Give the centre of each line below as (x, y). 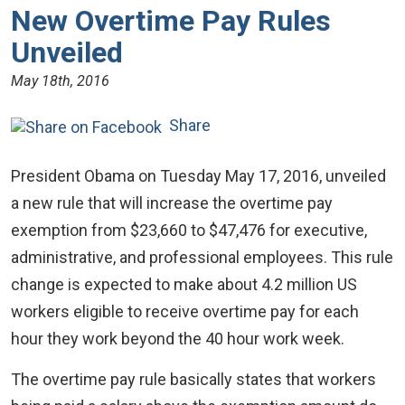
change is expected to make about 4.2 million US (184, 284)
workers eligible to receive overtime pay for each (185, 311)
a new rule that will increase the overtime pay (172, 203)
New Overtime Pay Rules (171, 21)
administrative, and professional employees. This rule (202, 257)
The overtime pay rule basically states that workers (193, 379)
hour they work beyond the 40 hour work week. (178, 339)
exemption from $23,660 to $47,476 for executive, (189, 230)
